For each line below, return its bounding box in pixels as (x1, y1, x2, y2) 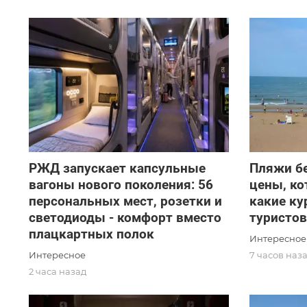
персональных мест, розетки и (29, 193, 222, 209)
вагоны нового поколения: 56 (29, 176, 213, 193)
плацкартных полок (29, 225, 154, 242)
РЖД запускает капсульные (29, 160, 206, 176)
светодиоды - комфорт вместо (29, 209, 221, 225)
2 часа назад (29, 266, 86, 278)
